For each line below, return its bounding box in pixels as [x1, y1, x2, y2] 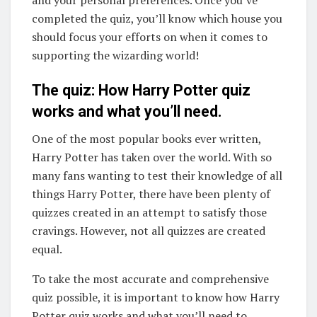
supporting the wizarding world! [32, 47, 199, 64]
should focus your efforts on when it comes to [32, 29, 267, 45]
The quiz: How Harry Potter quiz [32, 81, 250, 99]
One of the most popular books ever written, [32, 131, 261, 147]
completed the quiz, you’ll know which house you [32, 11, 282, 27]
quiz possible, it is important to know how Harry [32, 289, 279, 306]
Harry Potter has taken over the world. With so [32, 149, 272, 166]
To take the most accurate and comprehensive [32, 271, 269, 287]
